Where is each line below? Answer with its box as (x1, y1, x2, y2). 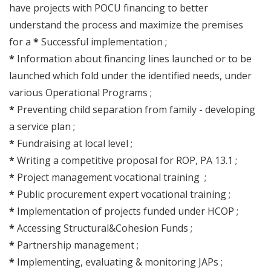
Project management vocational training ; (17, 171, 206, 184)
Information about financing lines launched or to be (17, 52, 252, 65)
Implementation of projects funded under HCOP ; (17, 204, 238, 218)
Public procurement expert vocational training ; (17, 188, 230, 201)
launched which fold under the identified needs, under (9, 69, 252, 82)
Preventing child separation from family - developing (17, 103, 255, 116)
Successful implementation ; (41, 35, 167, 48)
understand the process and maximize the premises (9, 18, 243, 31)
